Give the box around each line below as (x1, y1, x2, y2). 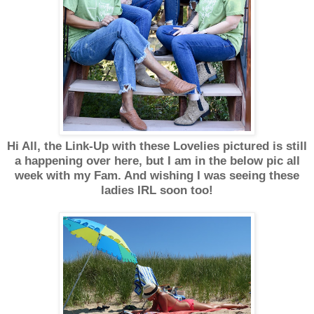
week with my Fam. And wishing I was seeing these (15, 168, 299, 182)
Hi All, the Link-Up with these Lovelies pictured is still (7, 139, 307, 153)
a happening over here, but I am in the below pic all (14, 153, 300, 168)
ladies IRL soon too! (101, 183, 213, 197)
